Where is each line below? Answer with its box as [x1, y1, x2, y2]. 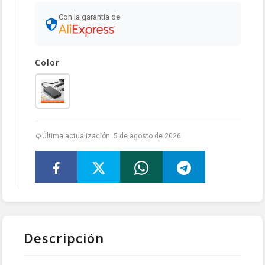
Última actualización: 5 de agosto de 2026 [42, 132, 181, 140]
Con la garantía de [59, 12, 120, 21]
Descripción [24, 229, 104, 247]
